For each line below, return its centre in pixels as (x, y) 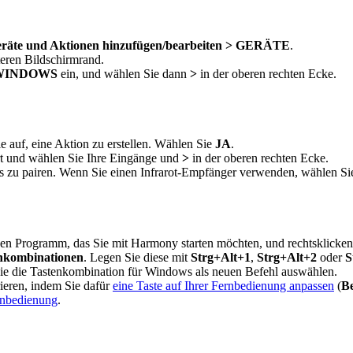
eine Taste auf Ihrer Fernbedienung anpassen (223, 285)
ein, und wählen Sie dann (124, 74)
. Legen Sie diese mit (137, 257)
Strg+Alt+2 (287, 257)
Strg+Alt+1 (221, 257)
